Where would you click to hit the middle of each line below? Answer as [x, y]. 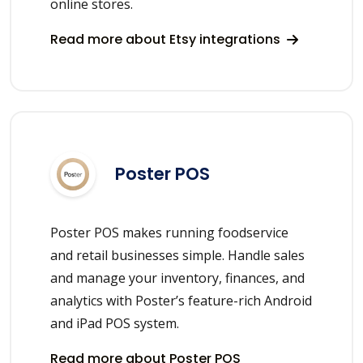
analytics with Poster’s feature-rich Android [181, 300]
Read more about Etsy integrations [167, 39]
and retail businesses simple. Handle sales [177, 255]
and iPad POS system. [115, 323]
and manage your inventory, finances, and [177, 278]
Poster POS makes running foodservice [169, 232]
